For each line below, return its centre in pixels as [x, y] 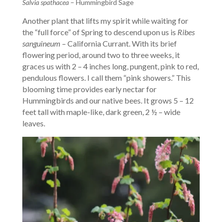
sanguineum [41, 43]
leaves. [33, 123]
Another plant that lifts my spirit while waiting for [105, 20]
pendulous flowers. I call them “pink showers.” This [106, 77]
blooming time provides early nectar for [89, 89]
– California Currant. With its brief [118, 43]
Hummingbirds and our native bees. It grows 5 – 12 [108, 100]
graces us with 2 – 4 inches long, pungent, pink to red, [110, 66]
